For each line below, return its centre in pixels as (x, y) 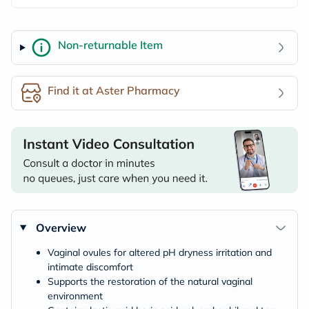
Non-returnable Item (110, 44)
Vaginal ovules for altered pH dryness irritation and (160, 252)
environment (75, 296)
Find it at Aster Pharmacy (114, 90)
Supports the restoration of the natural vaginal (150, 281)
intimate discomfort (90, 267)
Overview (61, 227)
